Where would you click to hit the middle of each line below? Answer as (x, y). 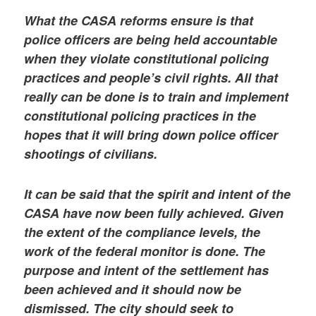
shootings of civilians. (91, 154)
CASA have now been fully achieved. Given (154, 213)
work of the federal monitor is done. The (145, 251)
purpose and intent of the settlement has (147, 270)
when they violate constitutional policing (147, 59)
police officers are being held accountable (151, 40)
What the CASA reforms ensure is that (139, 21)
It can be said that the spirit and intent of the (158, 194)
